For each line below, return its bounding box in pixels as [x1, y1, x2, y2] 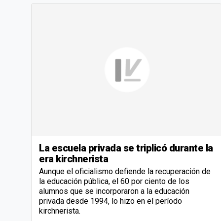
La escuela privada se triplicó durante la [39, 142, 213, 154]
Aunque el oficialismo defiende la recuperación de [39, 167, 211, 177]
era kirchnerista [39, 153, 108, 165]
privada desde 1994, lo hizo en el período [39, 196, 182, 206]
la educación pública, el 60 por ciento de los [39, 177, 189, 186]
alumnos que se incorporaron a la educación [39, 186, 189, 196]
